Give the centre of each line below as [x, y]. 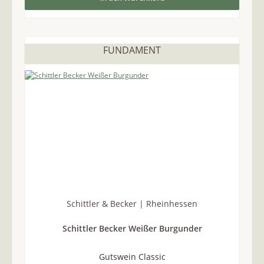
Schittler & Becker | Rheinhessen [132, 203]
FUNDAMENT [132, 50]
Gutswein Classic [132, 256]
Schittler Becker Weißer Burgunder [132, 229]
